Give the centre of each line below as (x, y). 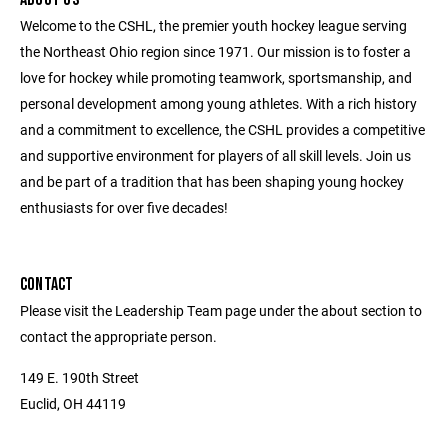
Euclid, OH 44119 (73, 403)
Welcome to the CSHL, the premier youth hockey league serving (213, 25)
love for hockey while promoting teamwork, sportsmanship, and (216, 77)
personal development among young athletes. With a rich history (218, 103)
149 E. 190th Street (79, 377)
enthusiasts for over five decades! (124, 207)
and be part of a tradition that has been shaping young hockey (212, 181)
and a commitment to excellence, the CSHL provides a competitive (222, 129)
